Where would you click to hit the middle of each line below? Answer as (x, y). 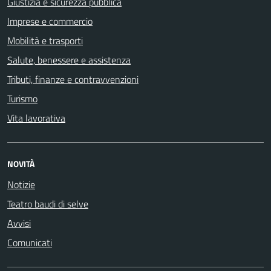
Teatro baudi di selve (48, 204)
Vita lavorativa (36, 118)
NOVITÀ (21, 164)
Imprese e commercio (50, 21)
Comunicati (30, 243)
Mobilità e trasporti (45, 41)
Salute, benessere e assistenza (69, 60)
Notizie (21, 184)
